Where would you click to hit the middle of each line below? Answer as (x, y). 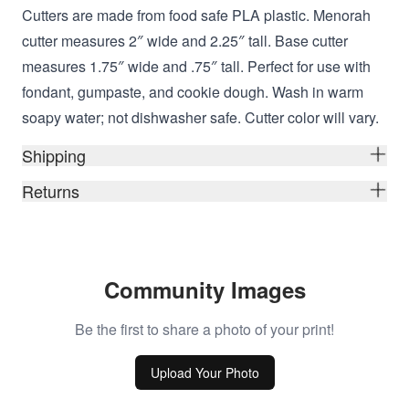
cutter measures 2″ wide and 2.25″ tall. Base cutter (185, 41)
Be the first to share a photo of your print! (204, 329)
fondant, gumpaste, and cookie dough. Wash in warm (193, 92)
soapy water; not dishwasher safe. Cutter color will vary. (200, 117)
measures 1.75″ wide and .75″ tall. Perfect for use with (196, 66)
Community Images (204, 289)
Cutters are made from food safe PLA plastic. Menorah (196, 15)
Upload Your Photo (204, 372)
